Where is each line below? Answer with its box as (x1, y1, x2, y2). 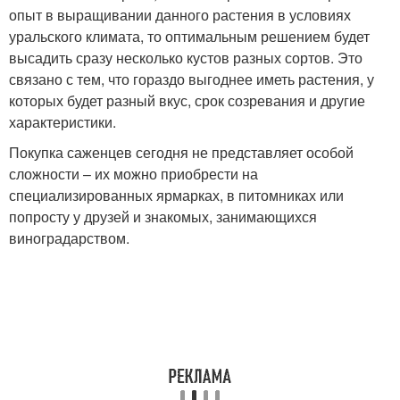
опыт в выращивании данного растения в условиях (9, 4, 351, 25)
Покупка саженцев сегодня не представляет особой (9, 141, 354, 162)
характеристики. (9, 111, 116, 132)
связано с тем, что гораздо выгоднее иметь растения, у (9, 68, 374, 89)
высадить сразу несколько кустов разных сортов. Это (9, 46, 362, 68)
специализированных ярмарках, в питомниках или (9, 184, 344, 205)
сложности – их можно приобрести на (9, 162, 258, 184)
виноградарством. (9, 227, 129, 248)
